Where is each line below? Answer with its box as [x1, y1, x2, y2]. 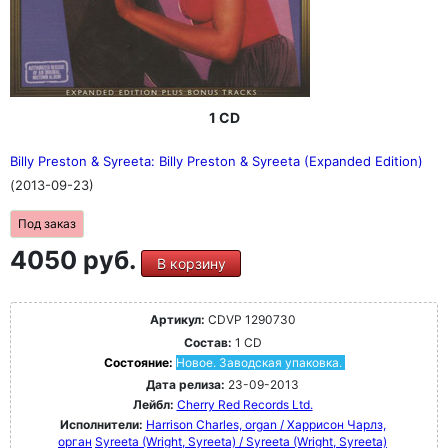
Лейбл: [132, 397, 174, 412]
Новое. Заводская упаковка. [175, 355, 342, 370]
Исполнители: [59, 417, 146, 432]
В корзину [156, 255, 226, 272]
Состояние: [103, 355, 176, 370]
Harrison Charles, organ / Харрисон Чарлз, [145, 417, 386, 432]
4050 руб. [10, 245, 141, 275]
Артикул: [149, 312, 205, 327]
